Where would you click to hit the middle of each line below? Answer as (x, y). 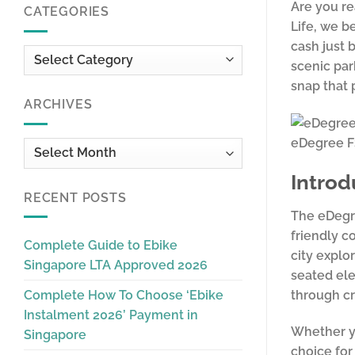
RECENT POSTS (75, 197)
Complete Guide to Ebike (101, 246)
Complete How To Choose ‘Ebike (124, 296)
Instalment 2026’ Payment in (111, 315)
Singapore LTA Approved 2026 (116, 265)
